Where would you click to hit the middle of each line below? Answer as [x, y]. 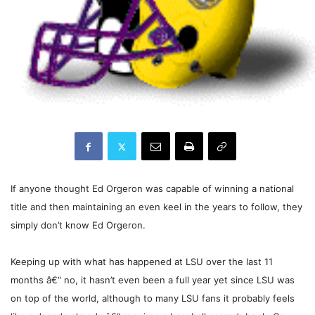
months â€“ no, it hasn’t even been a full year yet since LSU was [153, 280]
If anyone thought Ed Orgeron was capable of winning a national [152, 189]
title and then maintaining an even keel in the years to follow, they [156, 207]
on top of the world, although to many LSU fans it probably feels [153, 298]
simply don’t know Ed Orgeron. [78, 225]
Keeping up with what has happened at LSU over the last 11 [142, 262]
